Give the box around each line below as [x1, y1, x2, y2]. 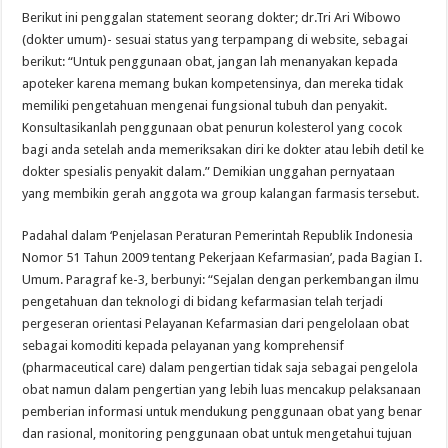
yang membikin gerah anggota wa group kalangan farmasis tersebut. [22, 185, 420, 201]
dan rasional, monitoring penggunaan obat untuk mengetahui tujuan [22, 425, 413, 441]
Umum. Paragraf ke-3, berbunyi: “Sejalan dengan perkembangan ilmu [22, 271, 420, 287]
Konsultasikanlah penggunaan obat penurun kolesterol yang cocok [22, 119, 403, 135]
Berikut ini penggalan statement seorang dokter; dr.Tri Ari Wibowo [22, 9, 402, 25]
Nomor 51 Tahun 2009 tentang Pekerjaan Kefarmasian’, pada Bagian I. [22, 249, 423, 265]
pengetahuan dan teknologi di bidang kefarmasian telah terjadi [22, 293, 384, 309]
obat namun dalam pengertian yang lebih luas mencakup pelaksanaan [22, 381, 422, 397]
